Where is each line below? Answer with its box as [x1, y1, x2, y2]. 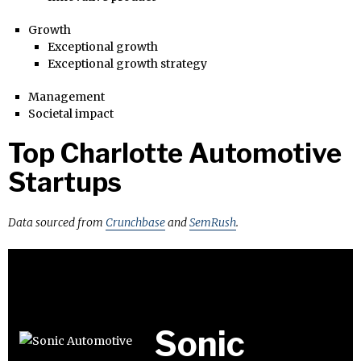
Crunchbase [106, 214, 165, 230]
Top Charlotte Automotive [8, 136, 342, 169]
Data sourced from [8, 214, 106, 230]
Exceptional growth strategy [48, 56, 207, 71]
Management [27, 89, 105, 104]
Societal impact [27, 106, 114, 121]
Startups [8, 165, 122, 198]
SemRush [189, 214, 236, 230]
